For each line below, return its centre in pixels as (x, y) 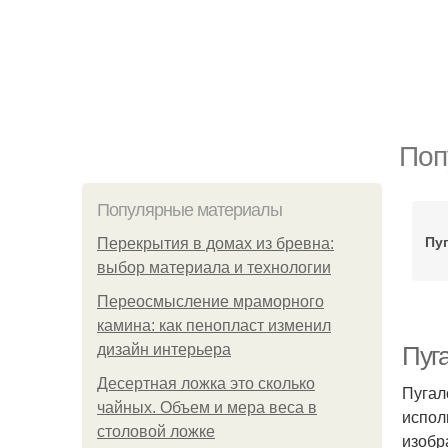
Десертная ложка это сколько (206, 383)
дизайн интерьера (164, 349)
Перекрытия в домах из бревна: (215, 243)
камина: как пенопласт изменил (214, 325)
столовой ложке (156, 431)
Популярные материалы (189, 210)
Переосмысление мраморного (210, 301)
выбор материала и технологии (214, 267)
